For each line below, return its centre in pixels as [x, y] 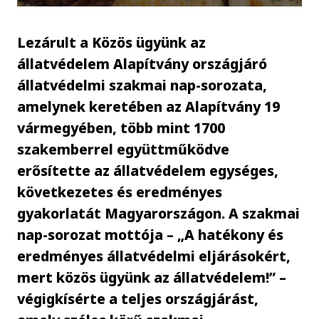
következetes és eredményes [120, 192]
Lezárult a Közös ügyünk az [112, 42]
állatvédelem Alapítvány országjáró [142, 63]
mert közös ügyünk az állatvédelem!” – [152, 277]
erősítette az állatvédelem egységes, [148, 170]
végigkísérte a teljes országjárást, [138, 298]
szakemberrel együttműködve [124, 149]
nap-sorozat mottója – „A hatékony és [151, 234]
